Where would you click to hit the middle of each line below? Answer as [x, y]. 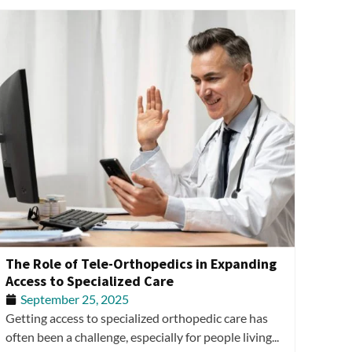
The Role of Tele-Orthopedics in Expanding [141, 264]
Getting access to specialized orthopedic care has [137, 318]
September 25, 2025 [75, 299]
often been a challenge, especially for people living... [142, 337]
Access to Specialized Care [90, 281]
